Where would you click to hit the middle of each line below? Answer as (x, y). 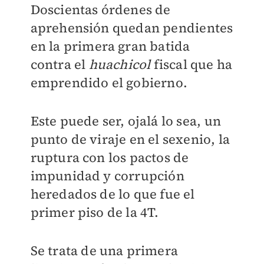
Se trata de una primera (104, 250)
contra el (60, 64)
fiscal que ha (193, 64)
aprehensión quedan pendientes (132, 28)
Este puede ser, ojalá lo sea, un (126, 121)
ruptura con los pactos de (110, 157)
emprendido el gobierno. (109, 82)
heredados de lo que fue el (113, 194)
